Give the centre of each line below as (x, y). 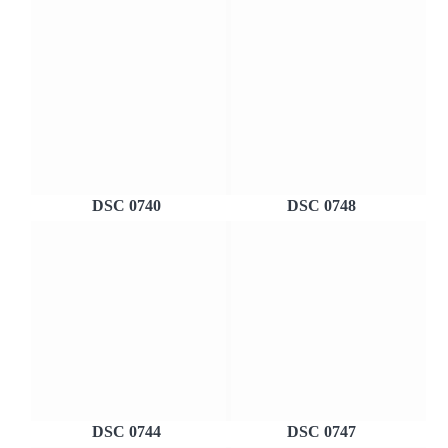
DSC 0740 (126, 205)
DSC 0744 (126, 431)
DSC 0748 (321, 205)
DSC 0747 (321, 431)
